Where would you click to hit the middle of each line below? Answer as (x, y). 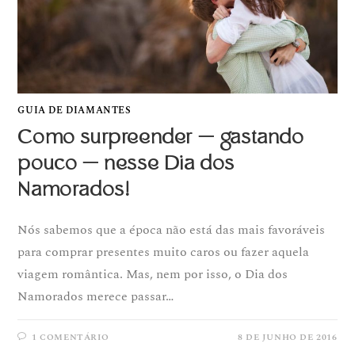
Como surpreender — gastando (161, 137)
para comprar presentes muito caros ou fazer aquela (164, 252)
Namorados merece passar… (96, 297)
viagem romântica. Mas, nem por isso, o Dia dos (153, 275)
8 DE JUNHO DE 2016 (287, 338)
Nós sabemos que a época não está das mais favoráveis (172, 230)
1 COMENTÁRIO (71, 338)
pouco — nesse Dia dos (126, 164)
